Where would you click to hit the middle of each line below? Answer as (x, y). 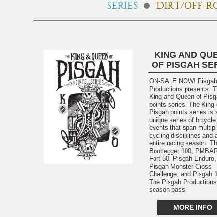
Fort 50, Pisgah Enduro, (182, 159)
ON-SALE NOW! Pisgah (173, 81)
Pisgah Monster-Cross (180, 166)
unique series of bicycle (182, 120)
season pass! (168, 190)
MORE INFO (193, 207)
